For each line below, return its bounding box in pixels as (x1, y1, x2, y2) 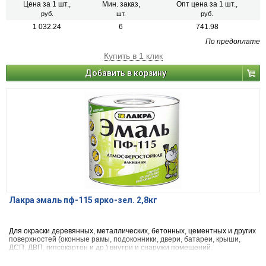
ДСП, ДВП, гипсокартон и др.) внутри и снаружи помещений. (9, 243, 213, 252)
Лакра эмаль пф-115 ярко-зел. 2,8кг (9, 195, 157, 205)
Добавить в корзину (85, 68, 166, 78)
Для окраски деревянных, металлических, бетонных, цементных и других (9, 227, 256, 236)
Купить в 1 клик (103, 51, 163, 61)
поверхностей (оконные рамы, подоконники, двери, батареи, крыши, (9, 235, 240, 244)
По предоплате (205, 37, 260, 46)
